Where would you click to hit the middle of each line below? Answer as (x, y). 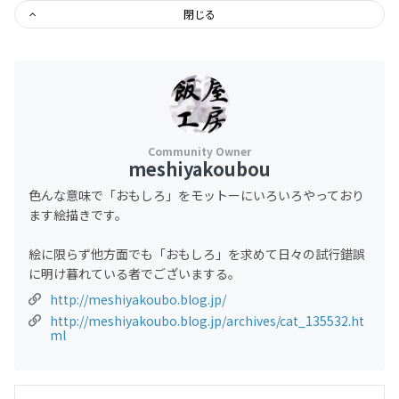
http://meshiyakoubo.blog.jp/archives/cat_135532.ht (207, 321)
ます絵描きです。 (78, 215)
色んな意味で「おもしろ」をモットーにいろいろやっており (196, 195)
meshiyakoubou (199, 169)
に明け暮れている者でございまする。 (134, 274)
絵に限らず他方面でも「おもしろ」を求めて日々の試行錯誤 (197, 254)
